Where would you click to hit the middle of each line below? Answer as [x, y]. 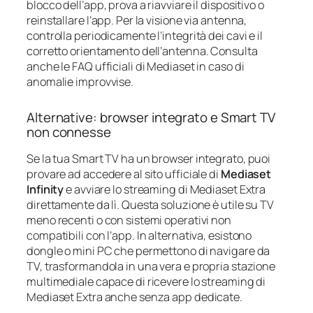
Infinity [45, 190]
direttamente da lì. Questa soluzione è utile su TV [150, 205]
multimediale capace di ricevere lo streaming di [146, 282]
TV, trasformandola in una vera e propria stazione [151, 267]
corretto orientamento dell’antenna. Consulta [142, 51]
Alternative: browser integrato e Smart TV [151, 117]
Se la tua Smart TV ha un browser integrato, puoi [149, 159]
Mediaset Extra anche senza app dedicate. [134, 297]
